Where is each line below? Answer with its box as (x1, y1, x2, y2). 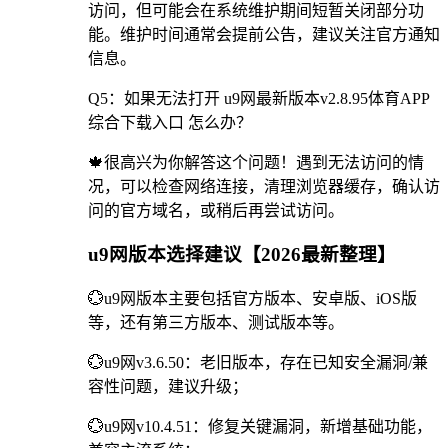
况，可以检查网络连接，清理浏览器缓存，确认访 (88, 177, 440, 195)
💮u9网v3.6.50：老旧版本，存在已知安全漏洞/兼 (88, 354, 428, 372)
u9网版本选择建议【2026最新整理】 (88, 244, 396, 266)
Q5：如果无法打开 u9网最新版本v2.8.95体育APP (88, 89, 430, 107)
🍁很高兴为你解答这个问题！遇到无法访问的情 (88, 153, 424, 171)
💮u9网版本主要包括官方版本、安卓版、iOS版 (88, 290, 417, 308)
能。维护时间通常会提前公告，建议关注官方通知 (88, 25, 440, 43)
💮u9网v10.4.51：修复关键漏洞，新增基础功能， (88, 418, 432, 436)
